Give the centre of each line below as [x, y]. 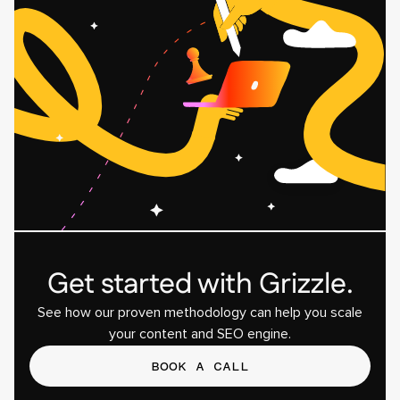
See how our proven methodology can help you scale [200, 313]
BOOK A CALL [200, 366]
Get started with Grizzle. [200, 285]
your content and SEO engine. [200, 334]
